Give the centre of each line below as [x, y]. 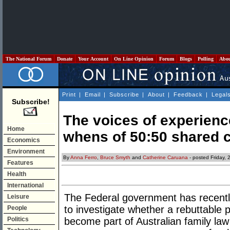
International [25, 185]
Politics [18, 219]
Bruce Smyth [115, 158]
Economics [24, 140]
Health [17, 174]
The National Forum [28, 59]
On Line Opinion [134, 59]
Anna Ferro [84, 158]
